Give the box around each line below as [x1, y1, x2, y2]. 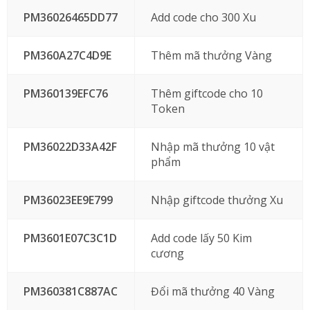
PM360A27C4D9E [23, 48, 111, 63]
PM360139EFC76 [23, 86, 108, 101]
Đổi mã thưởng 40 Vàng [150, 284, 275, 299]
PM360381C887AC [23, 284, 118, 299]
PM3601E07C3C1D [23, 230, 117, 246]
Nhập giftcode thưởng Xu [150, 192, 283, 208]
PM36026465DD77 [23, 10, 118, 25]
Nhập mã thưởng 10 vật [150, 139, 275, 154]
